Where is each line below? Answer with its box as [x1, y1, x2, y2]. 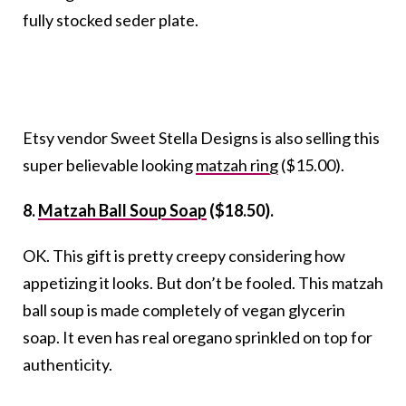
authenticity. [23, 354, 112, 375]
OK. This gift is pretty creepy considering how [23, 246, 345, 266]
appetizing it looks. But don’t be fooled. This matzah [23, 273, 383, 294]
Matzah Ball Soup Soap [38, 200, 207, 221]
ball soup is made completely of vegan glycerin [23, 300, 345, 321]
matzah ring [196, 155, 278, 176]
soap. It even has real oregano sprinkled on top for [23, 327, 372, 348]
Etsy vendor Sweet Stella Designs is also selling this [23, 128, 380, 149]
